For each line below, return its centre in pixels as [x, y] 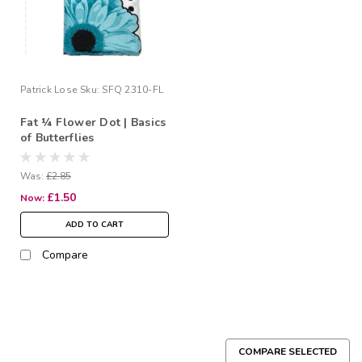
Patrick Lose [48, 89]
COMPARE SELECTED [288, 351]
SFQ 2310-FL [133, 89]
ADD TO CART [95, 224]
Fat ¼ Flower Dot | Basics [93, 122]
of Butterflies [57, 137]
